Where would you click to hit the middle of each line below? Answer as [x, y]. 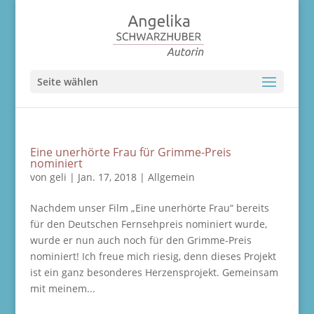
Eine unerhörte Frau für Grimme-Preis [130, 152]
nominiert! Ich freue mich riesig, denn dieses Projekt [153, 256]
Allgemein [171, 177]
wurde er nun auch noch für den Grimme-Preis [141, 240]
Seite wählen [67, 82]
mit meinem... [62, 288]
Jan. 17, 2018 [107, 177]
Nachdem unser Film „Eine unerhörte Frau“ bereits [149, 208]
